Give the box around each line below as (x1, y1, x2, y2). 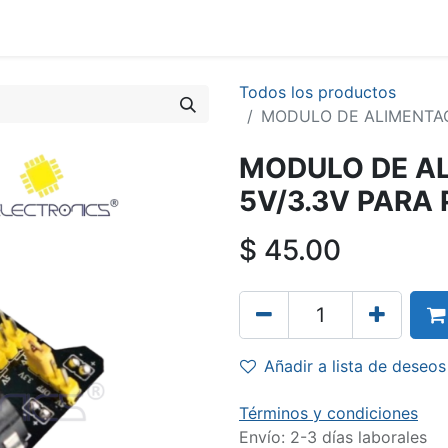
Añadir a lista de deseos (264, 356, 446, 376)
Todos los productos (239, 82, 396, 102)
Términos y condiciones (239, 403, 418, 423)
